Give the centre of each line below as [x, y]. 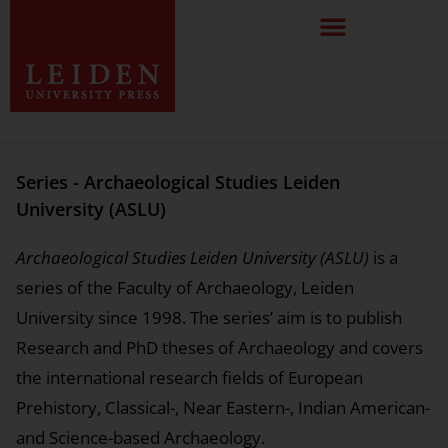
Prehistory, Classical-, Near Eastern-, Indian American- [223, 407]
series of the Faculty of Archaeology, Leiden [185, 287]
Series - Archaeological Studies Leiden [178, 182]
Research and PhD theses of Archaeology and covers [219, 347]
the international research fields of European [189, 377]
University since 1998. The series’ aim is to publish [209, 317]
